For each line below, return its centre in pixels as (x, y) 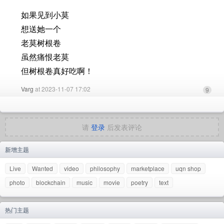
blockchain (51, 182)
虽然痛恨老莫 (45, 57)
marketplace (148, 168)
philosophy (105, 168)
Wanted (42, 168)
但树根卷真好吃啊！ (57, 71)
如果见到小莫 (45, 15)
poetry (139, 182)
